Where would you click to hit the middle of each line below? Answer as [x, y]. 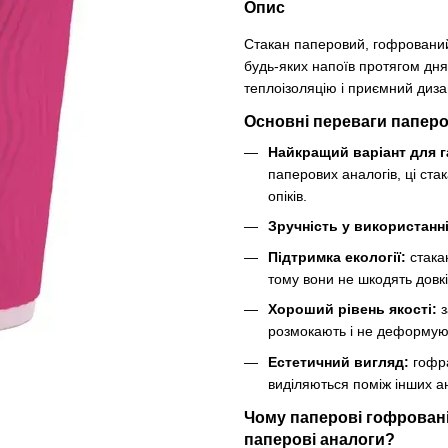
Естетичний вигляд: [338, 361]
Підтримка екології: [337, 256]
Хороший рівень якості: [352, 309]
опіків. [287, 196]
